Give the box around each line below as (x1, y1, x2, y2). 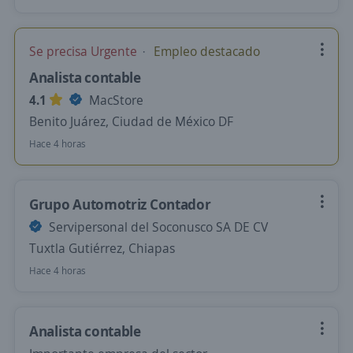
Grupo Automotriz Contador (29, 195, 211, 214)
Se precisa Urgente (29, 43, 140, 60)
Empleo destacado (150, 43, 260, 60)
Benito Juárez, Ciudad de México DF (29, 113, 233, 130)
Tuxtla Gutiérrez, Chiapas (29, 240, 175, 257)
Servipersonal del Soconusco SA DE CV (46, 218, 268, 236)
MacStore (86, 91, 143, 109)
